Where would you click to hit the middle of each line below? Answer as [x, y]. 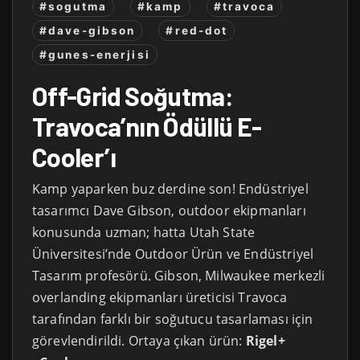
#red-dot [197, 30]
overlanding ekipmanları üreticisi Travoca [160, 297]
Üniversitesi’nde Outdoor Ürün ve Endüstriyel [173, 254]
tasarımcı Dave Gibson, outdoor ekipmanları [169, 210]
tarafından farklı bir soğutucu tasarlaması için [173, 319]
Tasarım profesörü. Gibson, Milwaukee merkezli [179, 275]
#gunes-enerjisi [95, 55]
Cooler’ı [74, 156]
